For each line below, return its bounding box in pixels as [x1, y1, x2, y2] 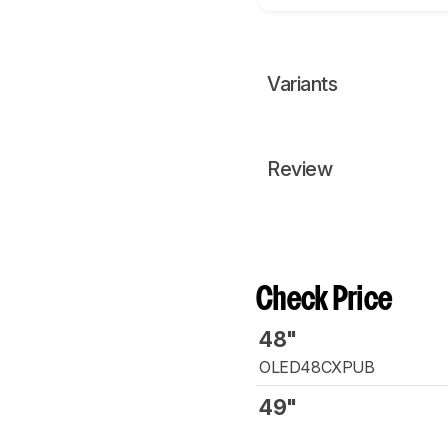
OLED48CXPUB [259, 357, 375, 378]
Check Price [256, 286, 393, 316]
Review [267, 157, 332, 182]
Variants [267, 72, 337, 97]
